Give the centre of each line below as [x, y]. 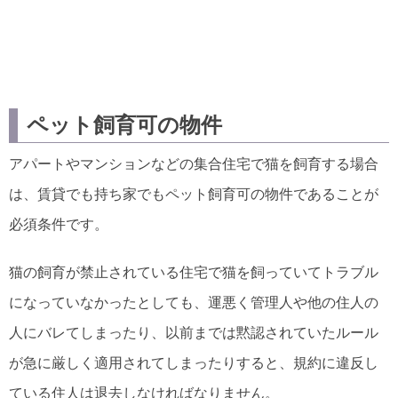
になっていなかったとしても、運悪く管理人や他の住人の [194, 302]
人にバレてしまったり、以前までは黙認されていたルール [194, 333]
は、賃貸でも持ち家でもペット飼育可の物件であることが [194, 194]
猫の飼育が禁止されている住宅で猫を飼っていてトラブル [194, 272]
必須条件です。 [59, 224]
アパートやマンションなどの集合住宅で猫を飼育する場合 [194, 164]
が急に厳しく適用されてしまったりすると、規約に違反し [194, 363]
